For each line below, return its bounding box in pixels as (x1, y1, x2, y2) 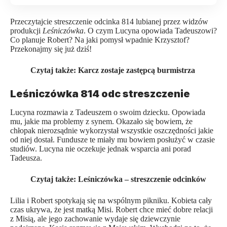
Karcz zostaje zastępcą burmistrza (78, 66, 195, 75)
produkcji (10, 26, 43, 35)
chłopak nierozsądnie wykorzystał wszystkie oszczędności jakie (10, 126, 213, 135)
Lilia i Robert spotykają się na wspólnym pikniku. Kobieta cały (10, 196, 212, 205)
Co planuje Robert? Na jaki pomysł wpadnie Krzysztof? (10, 35, 190, 45)
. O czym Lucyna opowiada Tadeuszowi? (84, 26, 217, 35)
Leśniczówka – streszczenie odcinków (78, 174, 206, 183)
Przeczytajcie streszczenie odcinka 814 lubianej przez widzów (10, 17, 208, 26)
